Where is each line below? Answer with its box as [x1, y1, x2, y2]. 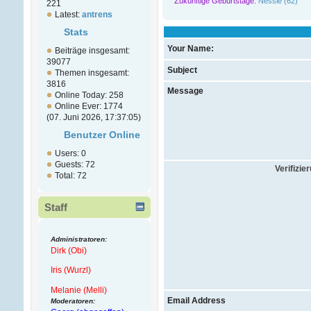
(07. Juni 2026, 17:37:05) [46, 112, 141, 123]
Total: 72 [54, 171, 87, 181]
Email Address [167, 295, 226, 305]
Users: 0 [54, 149, 86, 159]
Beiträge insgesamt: [54, 46, 130, 56]
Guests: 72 [54, 160, 95, 170]
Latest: [54, 10, 82, 20]
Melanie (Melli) [50, 285, 107, 295]
